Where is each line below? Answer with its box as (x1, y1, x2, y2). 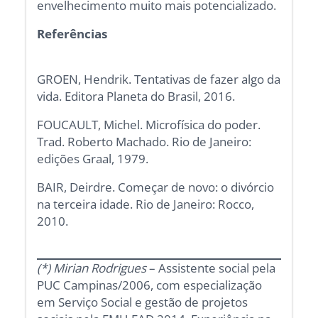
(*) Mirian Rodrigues (37, 260, 147, 277)
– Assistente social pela (146, 260, 276, 277)
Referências (37, 26, 281, 43)
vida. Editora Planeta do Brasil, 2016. (37, 88, 236, 105)
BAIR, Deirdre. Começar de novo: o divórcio (37, 179, 275, 196)
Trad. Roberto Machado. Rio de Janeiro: (37, 133, 252, 150)
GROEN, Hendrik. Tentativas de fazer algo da (37, 71, 281, 88)
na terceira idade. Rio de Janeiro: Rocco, (37, 196, 255, 213)
